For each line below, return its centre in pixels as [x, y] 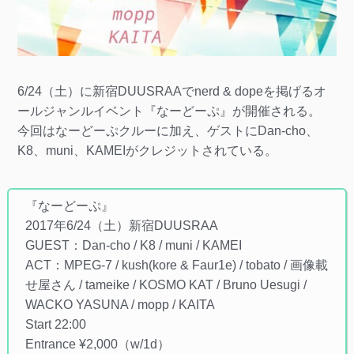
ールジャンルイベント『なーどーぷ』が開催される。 [169, 111]
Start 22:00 [55, 325]
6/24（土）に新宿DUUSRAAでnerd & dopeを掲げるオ [171, 91]
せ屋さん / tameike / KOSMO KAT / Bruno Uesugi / [166, 285]
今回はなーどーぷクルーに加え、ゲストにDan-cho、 [168, 130]
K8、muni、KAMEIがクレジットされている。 [147, 150]
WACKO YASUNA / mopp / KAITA [120, 305]
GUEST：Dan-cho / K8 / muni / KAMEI [133, 246]
